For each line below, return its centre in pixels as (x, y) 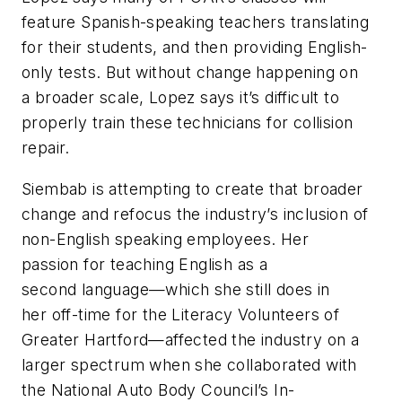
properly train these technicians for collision (188, 123)
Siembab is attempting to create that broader (192, 189)
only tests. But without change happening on (190, 73)
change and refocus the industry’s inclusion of (195, 214)
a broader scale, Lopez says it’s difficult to (180, 98)
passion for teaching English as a (145, 264)
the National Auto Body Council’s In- (158, 390)
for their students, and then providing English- (195, 48)
